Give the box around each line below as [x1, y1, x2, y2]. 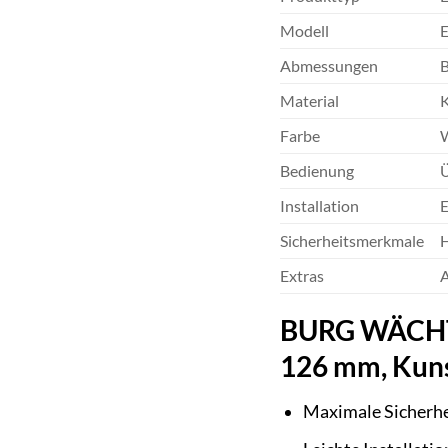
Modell [280, 21, 330, 41]
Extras [280, 266, 325, 286]
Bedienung [280, 161, 355, 181]
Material [280, 91, 340, 111]
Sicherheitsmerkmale [280, 231, 425, 251]
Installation [280, 196, 360, 216]
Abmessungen [280, 56, 379, 76]
